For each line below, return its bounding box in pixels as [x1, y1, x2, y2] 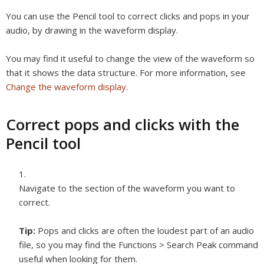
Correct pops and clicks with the [6, 114, 239, 135]
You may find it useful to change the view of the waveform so [6, 52, 255, 64]
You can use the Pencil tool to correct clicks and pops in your [6, 10, 250, 22]
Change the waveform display [6, 81, 126, 93]
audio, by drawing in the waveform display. [6, 24, 178, 36]
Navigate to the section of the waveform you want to [19, 182, 235, 194]
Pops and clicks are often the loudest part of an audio [38, 225, 254, 236]
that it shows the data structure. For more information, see [6, 67, 246, 78]
